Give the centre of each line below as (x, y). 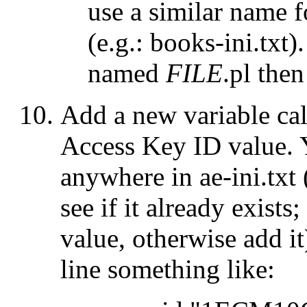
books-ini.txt (219, 42)
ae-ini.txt (248, 176)
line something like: (168, 269)
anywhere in (130, 176)
